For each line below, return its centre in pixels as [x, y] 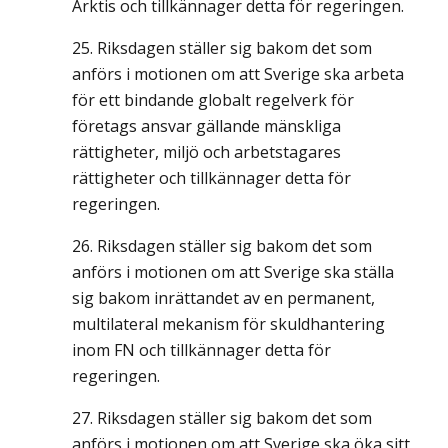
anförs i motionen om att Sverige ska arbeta [238, 74]
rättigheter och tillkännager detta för [211, 178]
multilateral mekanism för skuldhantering [228, 324]
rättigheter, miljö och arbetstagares [206, 152]
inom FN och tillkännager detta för [201, 350]
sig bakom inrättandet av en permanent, [223, 298]
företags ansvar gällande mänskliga [206, 126]
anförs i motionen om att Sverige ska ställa [233, 272]
